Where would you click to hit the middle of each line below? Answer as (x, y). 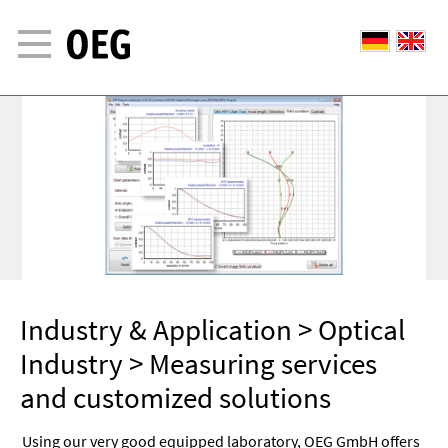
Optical (362, 330)
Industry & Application (156, 330)
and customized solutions (176, 398)
